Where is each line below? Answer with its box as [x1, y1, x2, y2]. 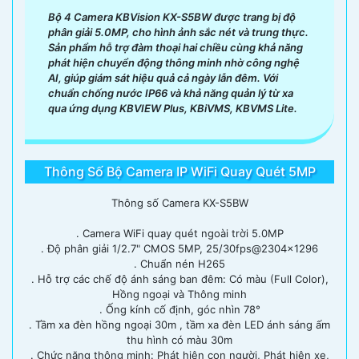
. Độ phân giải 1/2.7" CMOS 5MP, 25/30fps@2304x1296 [41, 241, 318, 255]
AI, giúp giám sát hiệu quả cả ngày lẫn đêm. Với [48, 71, 278, 84]
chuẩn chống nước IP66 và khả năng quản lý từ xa [48, 86, 293, 99]
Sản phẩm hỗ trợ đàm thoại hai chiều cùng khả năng [48, 40, 303, 54]
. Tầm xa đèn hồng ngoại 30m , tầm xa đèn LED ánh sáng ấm [29, 317, 330, 331]
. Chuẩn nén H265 [134, 256, 225, 270]
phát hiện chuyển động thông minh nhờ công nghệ [48, 55, 300, 69]
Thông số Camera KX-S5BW [111, 196, 248, 209]
